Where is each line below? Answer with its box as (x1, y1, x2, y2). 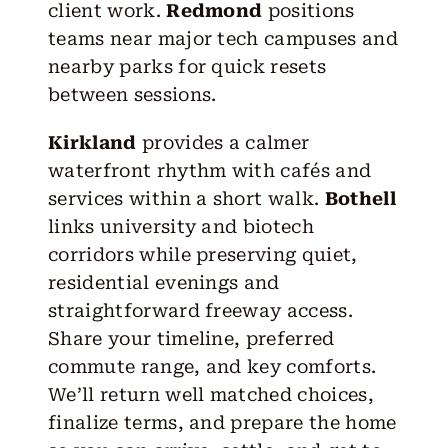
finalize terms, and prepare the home (47, 412, 397, 434)
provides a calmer (136, 132, 310, 154)
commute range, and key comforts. (47, 356, 377, 378)
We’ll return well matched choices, (47, 384, 374, 406)
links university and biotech (47, 216, 315, 238)
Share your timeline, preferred (47, 328, 335, 350)
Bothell (324, 188, 396, 210)
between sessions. (47, 84, 217, 106)
